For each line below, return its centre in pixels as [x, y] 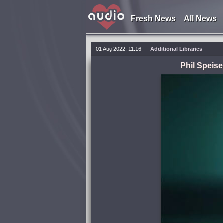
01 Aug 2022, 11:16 [118, 49]
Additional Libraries [176, 49]
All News [200, 19]
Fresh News [153, 19]
